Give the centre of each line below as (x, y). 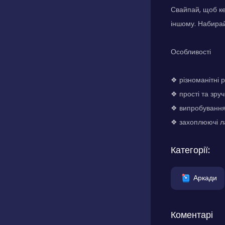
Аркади (205, 178)
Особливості (191, 52)
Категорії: (190, 150)
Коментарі (192, 215)
